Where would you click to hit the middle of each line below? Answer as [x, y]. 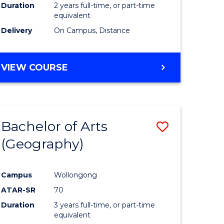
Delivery [17, 30]
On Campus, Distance [92, 30]
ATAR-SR [18, 190]
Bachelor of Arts [54, 126]
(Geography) [43, 143]
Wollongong [76, 175]
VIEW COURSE [35, 67]
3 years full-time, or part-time [105, 205]
